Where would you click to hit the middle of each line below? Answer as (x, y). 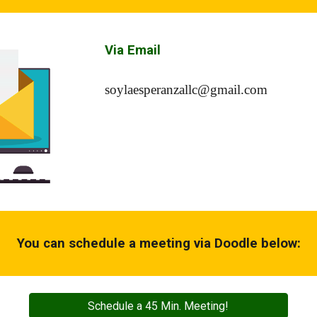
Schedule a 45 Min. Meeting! (158, 306)
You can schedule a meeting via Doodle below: (158, 243)
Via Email (133, 50)
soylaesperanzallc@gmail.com (186, 90)
